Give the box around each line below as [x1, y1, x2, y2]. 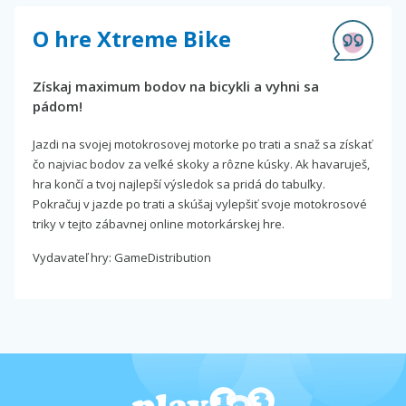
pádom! [33, 96, 82, 115]
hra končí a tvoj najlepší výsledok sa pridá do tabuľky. [33, 175, 325, 192]
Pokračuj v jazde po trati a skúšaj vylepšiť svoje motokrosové [33, 195, 367, 212]
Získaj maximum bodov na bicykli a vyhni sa [33, 76, 319, 95]
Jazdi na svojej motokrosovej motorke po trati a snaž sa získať [33, 135, 372, 152]
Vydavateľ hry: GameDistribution [33, 248, 211, 266]
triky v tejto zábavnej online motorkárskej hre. [33, 215, 285, 232]
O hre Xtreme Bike [33, 23, 231, 53]
